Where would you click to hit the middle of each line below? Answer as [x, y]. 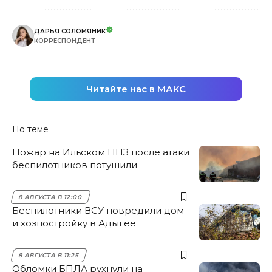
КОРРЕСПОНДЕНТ [65, 41]
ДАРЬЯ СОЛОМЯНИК [70, 31]
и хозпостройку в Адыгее [74, 223]
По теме [30, 129]
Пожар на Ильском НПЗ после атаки [101, 152]
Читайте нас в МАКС [136, 89]
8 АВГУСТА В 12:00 [51, 197]
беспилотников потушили [75, 165]
